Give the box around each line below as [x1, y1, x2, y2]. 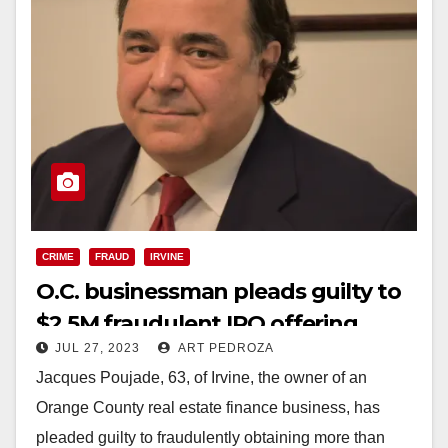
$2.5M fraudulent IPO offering [36, 309, 359, 337]
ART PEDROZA [175, 340, 274, 355]
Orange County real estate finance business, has [36, 398, 380, 416]
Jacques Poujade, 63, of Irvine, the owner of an [36, 368, 367, 386]
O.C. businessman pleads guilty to [36, 277, 401, 305]
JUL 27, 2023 [55, 340, 140, 355]
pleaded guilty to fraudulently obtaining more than [36, 428, 385, 446]
